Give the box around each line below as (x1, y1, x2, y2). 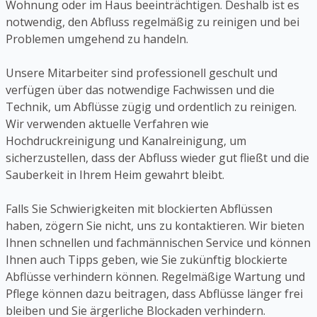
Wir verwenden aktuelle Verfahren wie (6, 115, 209, 132)
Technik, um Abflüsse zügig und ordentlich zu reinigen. (6, 98, 296, 115)
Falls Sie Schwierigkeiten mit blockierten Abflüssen (6, 200, 272, 217)
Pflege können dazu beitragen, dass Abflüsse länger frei (6, 285, 303, 301)
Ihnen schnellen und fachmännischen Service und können (6, 234, 311, 250)
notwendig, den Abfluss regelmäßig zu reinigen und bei (6, 13, 299, 30)
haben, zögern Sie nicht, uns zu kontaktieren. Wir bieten (6, 217, 304, 234)
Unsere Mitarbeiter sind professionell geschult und (6, 64, 277, 81)
